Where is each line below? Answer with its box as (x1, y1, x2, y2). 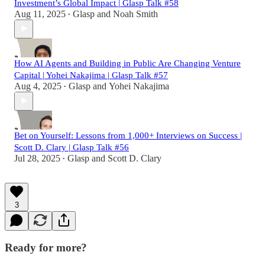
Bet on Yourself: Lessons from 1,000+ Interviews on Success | (14, 130, 242, 140)
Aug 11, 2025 (14, 8, 66, 19)
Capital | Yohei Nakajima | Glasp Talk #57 (14, 70, 168, 80)
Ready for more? (5, 241, 87, 254)
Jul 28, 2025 (14, 153, 60, 163)
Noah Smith (113, 8, 158, 19)
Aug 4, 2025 (14, 80, 62, 91)
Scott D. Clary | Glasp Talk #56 (14, 142, 129, 152)
